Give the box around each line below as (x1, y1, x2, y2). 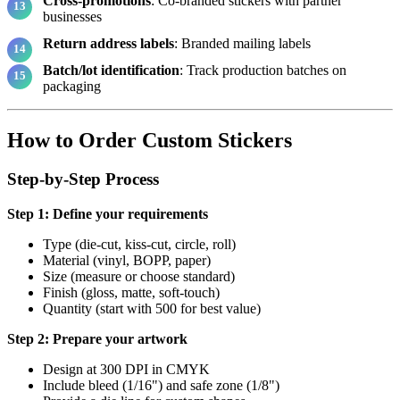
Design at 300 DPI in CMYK (43, 362, 210, 378)
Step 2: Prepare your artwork (7, 331, 187, 347)
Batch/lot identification (43, 62, 179, 78)
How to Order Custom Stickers (7, 128, 292, 152)
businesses (43, 8, 102, 24)
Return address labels (43, 35, 174, 51)
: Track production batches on (179, 62, 346, 78)
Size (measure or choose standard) (43, 269, 235, 285)
